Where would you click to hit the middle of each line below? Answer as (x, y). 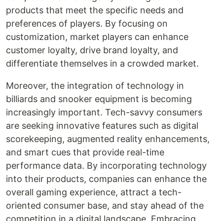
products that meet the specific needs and (95, 10)
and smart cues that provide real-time (85, 152)
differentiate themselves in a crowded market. (102, 63)
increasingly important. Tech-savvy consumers (104, 112)
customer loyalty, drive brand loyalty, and (92, 50)
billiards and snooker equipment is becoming (99, 99)
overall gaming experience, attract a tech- (94, 192)
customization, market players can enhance (97, 37)
